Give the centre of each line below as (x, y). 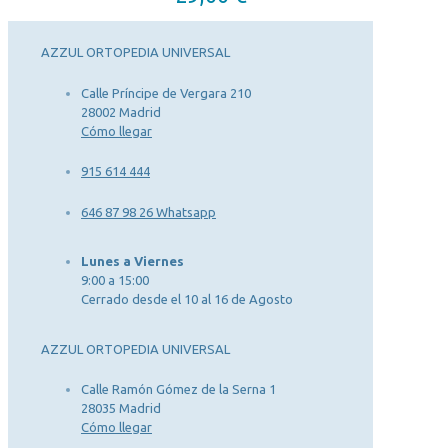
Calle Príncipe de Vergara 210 (166, 92)
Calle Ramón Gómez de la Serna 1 (178, 389)
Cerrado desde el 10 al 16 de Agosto (187, 299)
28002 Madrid (121, 111)
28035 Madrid (121, 408)
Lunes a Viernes (132, 261)
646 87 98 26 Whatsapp (148, 212)
